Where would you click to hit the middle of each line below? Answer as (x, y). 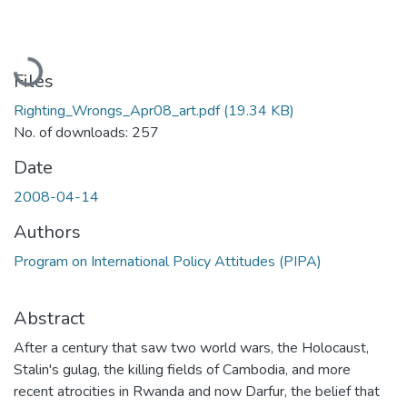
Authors (47, 232)
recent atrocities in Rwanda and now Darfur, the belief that (197, 391)
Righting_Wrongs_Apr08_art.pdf (117, 110)
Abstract (49, 318)
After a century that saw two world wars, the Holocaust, (191, 347)
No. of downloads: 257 (86, 132)
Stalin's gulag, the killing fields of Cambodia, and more (182, 369)
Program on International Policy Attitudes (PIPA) (168, 261)
